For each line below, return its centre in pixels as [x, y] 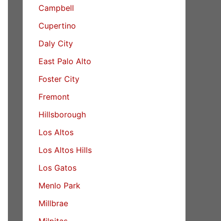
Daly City [56, 43]
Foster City [59, 79]
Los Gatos [57, 167]
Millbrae [53, 203]
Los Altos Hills [65, 150]
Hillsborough [62, 114]
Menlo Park [59, 185]
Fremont [54, 96]
